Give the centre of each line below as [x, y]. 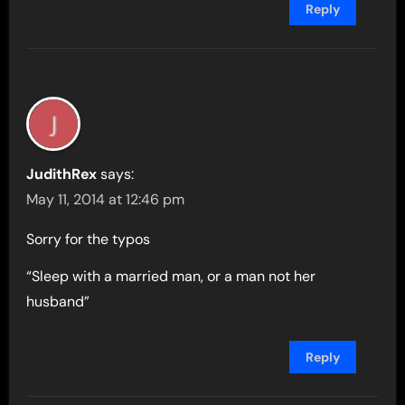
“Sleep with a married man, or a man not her [171, 276]
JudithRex [62, 174]
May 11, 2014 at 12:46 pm [106, 199]
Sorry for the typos [89, 239]
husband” [58, 301]
